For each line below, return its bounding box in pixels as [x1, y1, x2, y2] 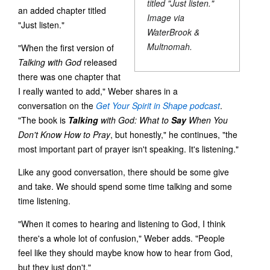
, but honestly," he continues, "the [110, 128, 237, 140]
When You [186, 113, 228, 126]
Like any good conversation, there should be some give [18, 165, 229, 178]
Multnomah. [147, 40, 193, 52]
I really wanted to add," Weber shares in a [18, 84, 178, 97]
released [81, 55, 117, 68]
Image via [147, 11, 185, 24]
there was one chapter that [18, 70, 121, 83]
